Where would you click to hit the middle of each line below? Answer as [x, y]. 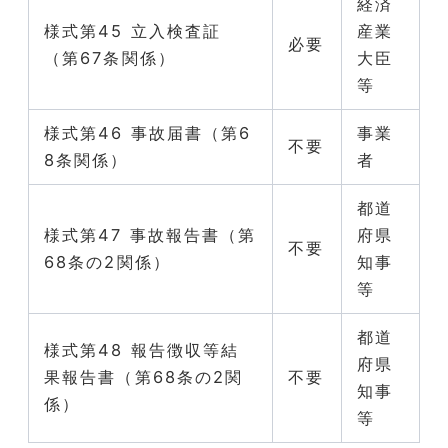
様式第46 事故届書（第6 [148, 132]
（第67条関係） [110, 57]
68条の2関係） [107, 261]
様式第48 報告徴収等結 [142, 349]
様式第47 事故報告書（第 [150, 234]
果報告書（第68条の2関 [144, 376]
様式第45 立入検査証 [133, 30]
